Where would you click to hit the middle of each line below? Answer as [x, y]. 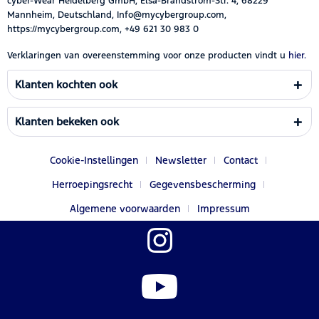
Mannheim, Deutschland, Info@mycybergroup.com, [117, 15]
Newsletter [181, 160]
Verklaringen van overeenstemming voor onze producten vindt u [146, 55]
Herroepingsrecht [92, 184]
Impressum [223, 208]
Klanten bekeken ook [67, 121]
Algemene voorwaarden [125, 208]
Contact [241, 160]
